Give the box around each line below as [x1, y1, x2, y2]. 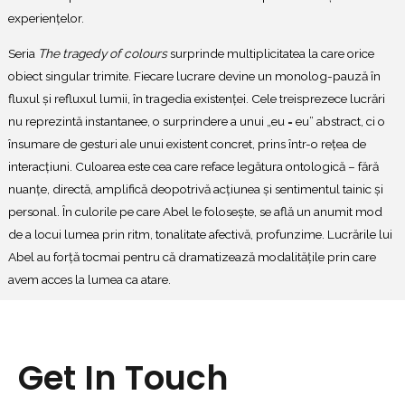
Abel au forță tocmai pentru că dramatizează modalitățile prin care [8, 250, 376, 265]
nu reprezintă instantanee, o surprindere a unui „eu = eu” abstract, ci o [8, 114, 385, 129]
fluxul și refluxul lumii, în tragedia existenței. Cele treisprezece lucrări [8, 91, 385, 107]
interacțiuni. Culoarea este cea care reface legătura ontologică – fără [8, 159, 379, 174]
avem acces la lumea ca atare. [8, 272, 176, 287]
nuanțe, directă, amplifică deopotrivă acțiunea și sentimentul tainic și [8, 182, 383, 197]
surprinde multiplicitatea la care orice [170, 46, 374, 61]
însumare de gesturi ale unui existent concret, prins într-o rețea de [8, 137, 366, 152]
